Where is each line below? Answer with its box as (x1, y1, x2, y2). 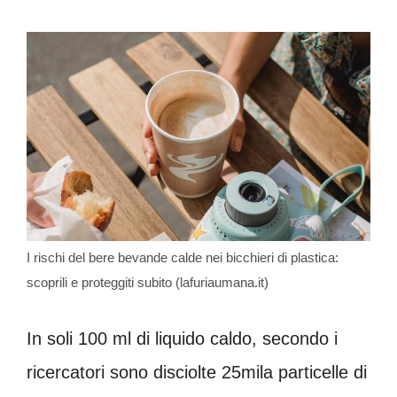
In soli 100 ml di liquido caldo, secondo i (27, 328, 338, 348)
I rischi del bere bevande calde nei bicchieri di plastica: (27, 249, 339, 265)
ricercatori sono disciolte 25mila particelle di (27, 362, 367, 382)
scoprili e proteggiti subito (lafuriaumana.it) (27, 274, 269, 290)
